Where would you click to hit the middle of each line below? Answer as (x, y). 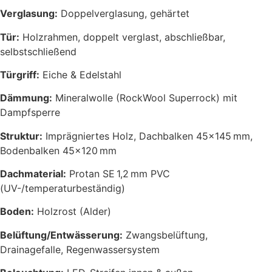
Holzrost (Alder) (73, 212)
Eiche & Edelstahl (80, 74)
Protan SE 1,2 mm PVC (118, 174)
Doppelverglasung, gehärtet (124, 14)
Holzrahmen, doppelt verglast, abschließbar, (122, 37)
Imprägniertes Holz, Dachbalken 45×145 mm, (148, 136)
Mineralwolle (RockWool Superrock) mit (145, 98)
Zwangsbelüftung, (165, 235)
